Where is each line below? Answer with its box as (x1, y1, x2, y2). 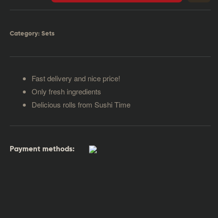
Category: (10, 30, 41, 37)
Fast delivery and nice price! (32, 73, 120, 83)
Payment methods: (10, 145, 74, 153)
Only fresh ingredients (32, 86, 101, 96)
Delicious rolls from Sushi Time (32, 99, 130, 109)
